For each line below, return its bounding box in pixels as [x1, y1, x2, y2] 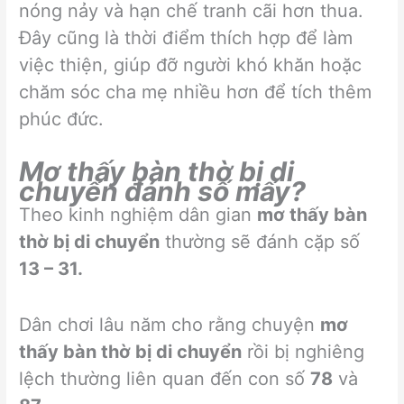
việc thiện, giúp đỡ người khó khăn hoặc [19, 53, 363, 76]
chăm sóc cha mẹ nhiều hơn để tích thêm [19, 80, 372, 103]
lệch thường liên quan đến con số [19, 367, 311, 390]
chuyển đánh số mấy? [19, 174, 307, 207]
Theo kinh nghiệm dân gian [19, 203, 258, 225]
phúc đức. [19, 107, 105, 130]
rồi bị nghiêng [242, 340, 365, 363]
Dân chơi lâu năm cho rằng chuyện [19, 313, 321, 335]
